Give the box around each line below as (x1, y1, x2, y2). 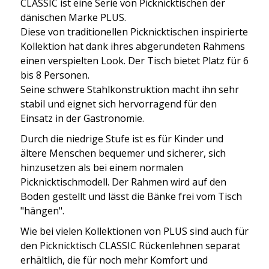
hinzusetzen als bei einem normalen (20, 160, 183, 174)
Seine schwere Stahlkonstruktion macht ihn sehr (20, 82, 239, 96)
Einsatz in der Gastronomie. (20, 111, 144, 125)
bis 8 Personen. (20, 68, 89, 82)
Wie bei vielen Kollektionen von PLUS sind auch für (20, 224, 249, 238)
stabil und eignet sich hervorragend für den (20, 97, 217, 110)
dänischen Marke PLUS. (20, 10, 126, 24)
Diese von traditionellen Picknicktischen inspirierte (20, 25, 248, 38)
